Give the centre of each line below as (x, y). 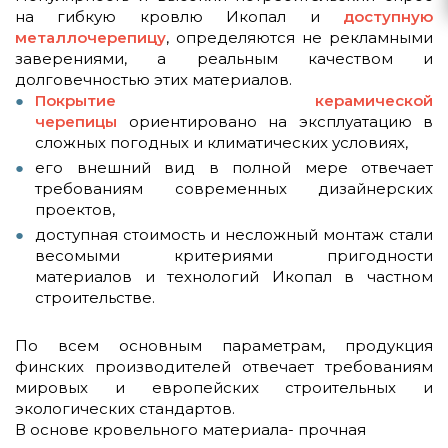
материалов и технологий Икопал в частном (234, 276)
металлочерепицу (90, 37)
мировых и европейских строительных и (224, 387)
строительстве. (95, 297)
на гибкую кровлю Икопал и (179, 16)
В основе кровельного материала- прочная (190, 429)
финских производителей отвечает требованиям (224, 366)
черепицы (76, 121)
